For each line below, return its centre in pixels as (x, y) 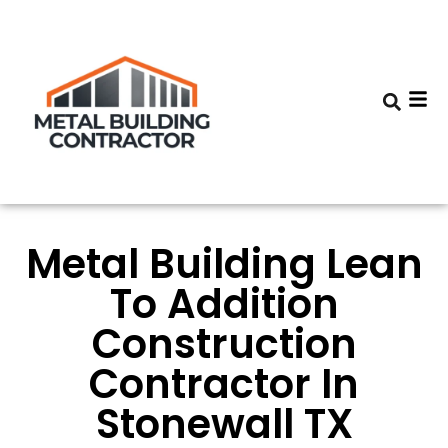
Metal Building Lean (224, 264)
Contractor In (224, 384)
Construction (224, 344)
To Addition (224, 304)
